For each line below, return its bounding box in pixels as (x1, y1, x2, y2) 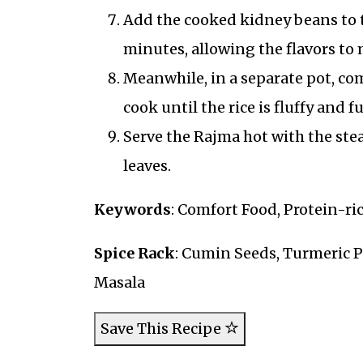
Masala (93, 273, 145, 293)
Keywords (93, 200, 171, 220)
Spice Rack (93, 244, 175, 263)
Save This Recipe (100, 319, 224, 339)
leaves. (122, 156, 171, 176)
